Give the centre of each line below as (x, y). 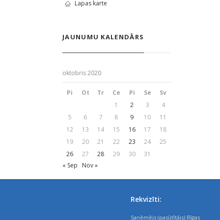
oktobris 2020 (82, 73)
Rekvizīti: (146, 199)
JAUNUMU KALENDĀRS (103, 37)
